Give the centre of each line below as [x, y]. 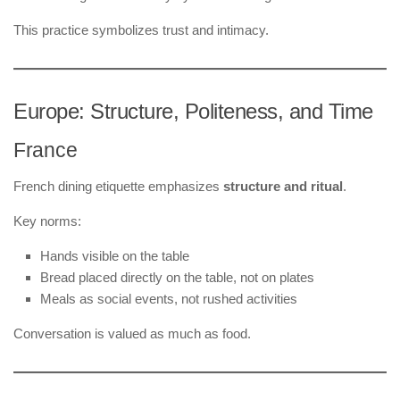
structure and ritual [283, 186]
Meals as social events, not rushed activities [169, 298]
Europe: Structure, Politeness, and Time [193, 111]
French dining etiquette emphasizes [118, 186]
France [46, 150]
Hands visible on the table [115, 255]
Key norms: [47, 221]
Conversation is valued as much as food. [132, 333]
